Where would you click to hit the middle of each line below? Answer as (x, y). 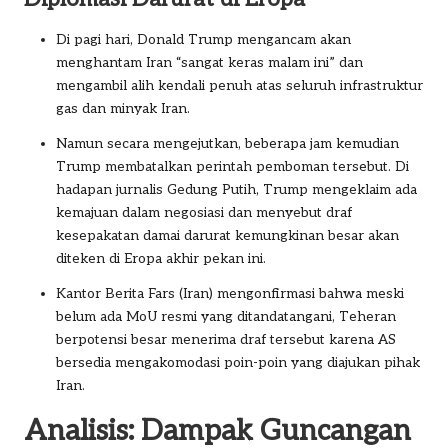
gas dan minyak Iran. (123, 108)
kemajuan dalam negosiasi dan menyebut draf (204, 212)
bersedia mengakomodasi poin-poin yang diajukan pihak (238, 362)
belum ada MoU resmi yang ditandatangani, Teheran (226, 316)
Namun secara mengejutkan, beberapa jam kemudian (227, 143)
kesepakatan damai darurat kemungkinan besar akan (227, 235)
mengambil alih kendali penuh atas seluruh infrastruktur (239, 85)
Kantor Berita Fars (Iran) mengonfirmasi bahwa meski (230, 293)
